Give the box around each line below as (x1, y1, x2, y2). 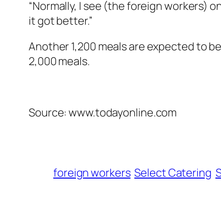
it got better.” (29, 13, 93, 29)
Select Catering (134, 165, 212, 181)
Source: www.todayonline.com (29, 105, 177, 120)
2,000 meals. (29, 54, 90, 69)
